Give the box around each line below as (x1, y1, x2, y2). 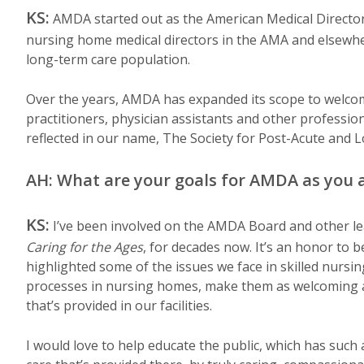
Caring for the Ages (26, 238, 143, 256)
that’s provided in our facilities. (26, 297, 212, 314)
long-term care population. (26, 50, 190, 68)
